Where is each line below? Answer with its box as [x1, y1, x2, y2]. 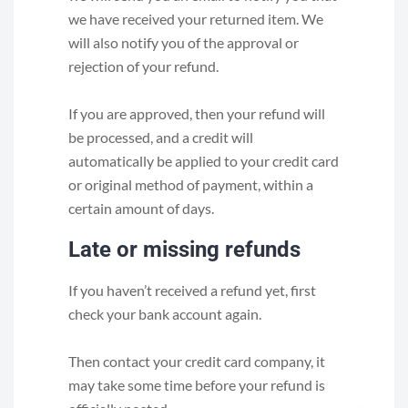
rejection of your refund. [68, 57, 219, 75]
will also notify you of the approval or [68, 34, 299, 51]
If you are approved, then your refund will [68, 105, 325, 122]
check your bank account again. [68, 305, 261, 322]
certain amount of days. [68, 199, 214, 217]
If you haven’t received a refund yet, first [68, 281, 316, 299]
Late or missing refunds [68, 237, 301, 262]
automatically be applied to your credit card [68, 152, 339, 169]
